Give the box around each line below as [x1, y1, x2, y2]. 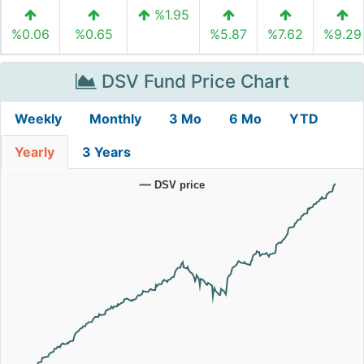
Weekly [15, 110, 62, 127]
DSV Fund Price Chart [96, 70, 289, 92]
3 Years [82, 144, 131, 160]
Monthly [89, 110, 141, 127]
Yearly [15, 144, 54, 160]
